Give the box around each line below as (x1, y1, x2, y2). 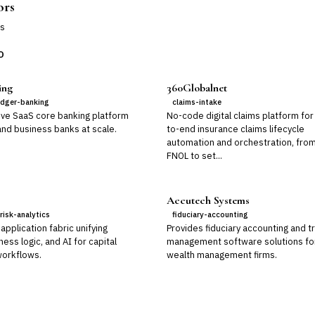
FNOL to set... (167, 150, 223, 162)
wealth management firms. (167, 249, 278, 261)
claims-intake (172, 97, 222, 107)
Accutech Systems (167, 193, 250, 207)
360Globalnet (167, 81, 228, 95)
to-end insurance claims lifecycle (167, 123, 305, 135)
